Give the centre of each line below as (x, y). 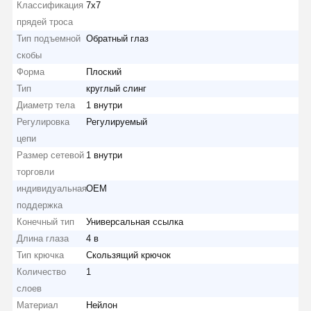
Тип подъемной (49, 38)
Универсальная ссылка (135, 221)
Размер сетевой (51, 155)
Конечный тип (46, 221)
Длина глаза (43, 238)
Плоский (104, 72)
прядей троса (45, 22)
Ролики (186, 272)
